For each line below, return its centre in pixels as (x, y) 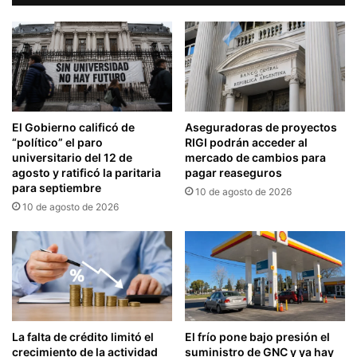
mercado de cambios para (255, 158)
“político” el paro (57, 142)
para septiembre (57, 187)
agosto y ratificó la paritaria (86, 172)
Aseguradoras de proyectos (261, 127)
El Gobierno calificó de (73, 127)
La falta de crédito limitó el (83, 337)
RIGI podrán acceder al (246, 143)
